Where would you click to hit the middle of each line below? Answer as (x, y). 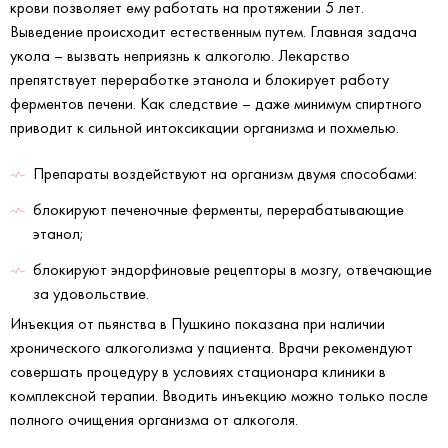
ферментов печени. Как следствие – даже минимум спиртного (216, 103)
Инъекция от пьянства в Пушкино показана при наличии (197, 323)
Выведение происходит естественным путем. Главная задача (213, 31)
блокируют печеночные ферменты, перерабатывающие (218, 209)
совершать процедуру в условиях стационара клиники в (198, 371)
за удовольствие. (91, 293)
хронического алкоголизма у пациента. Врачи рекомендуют (211, 347)
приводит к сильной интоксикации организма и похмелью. (204, 127)
